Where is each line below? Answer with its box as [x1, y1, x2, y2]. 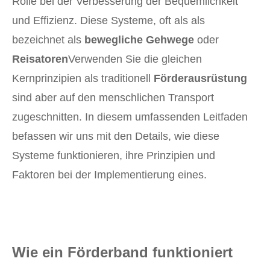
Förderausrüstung [154, 72, 247, 85]
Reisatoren [12, 53, 68, 66]
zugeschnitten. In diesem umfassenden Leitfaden [12, 111, 248, 124]
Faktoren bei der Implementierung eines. [12, 169, 207, 181]
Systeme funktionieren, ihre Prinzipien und [12, 149, 215, 162]
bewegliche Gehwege [84, 34, 194, 46]
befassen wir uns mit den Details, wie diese [12, 130, 219, 143]
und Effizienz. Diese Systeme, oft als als [12, 14, 205, 27]
